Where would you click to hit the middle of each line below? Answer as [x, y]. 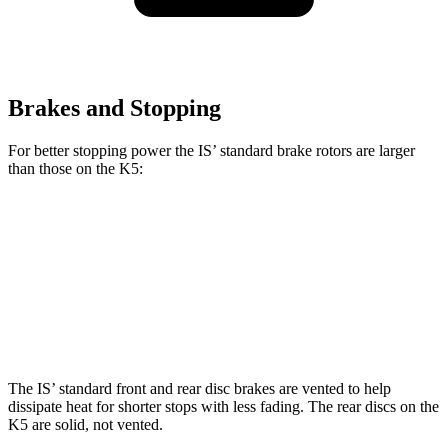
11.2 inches [310, 323]
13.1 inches [227, 277]
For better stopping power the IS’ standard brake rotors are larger [211, 150]
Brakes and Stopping [114, 107]
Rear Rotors [141, 323]
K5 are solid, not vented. [85, 424]
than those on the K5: [75, 168]
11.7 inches [227, 323]
